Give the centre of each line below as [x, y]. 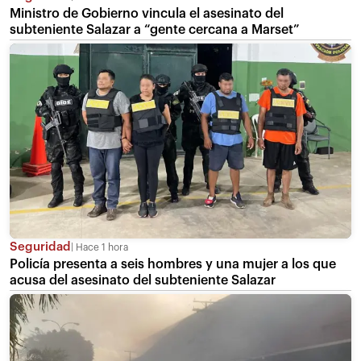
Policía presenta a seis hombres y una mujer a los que [173, 264]
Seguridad [40, 247]
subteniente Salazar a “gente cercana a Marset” [155, 29]
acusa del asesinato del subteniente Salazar [143, 280]
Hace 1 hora [101, 247]
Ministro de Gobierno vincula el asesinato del [147, 13]
